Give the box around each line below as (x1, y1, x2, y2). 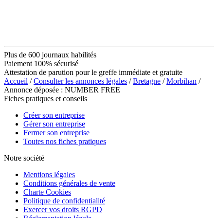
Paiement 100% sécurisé (4, 59, 78, 68)
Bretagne (133, 76, 161, 85)
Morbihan (166, 76, 197, 85)
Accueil (4, 76, 28, 85)
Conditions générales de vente (23, 179, 115, 187)
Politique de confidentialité (23, 196, 105, 205)
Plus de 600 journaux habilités (4, 50, 96, 59)
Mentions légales (23, 170, 75, 179)
